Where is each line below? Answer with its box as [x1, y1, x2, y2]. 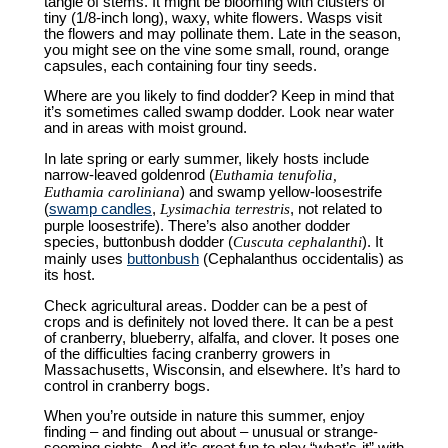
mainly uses [43, 250, 127, 267]
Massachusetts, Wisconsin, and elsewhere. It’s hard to [43, 361, 400, 378]
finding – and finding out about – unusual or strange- [43, 424, 378, 441]
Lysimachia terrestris [159, 200, 290, 217]
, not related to [289, 200, 382, 217]
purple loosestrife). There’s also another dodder [43, 217, 350, 234]
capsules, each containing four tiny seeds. [43, 57, 317, 74]
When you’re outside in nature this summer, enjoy [43, 408, 365, 425]
